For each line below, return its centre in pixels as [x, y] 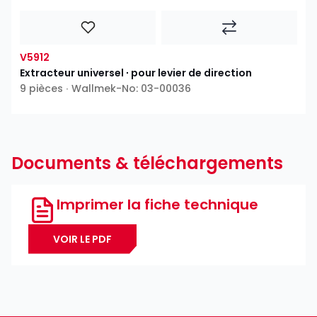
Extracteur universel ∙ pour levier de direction [136, 73]
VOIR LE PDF [82, 239]
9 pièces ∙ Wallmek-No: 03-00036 [105, 88]
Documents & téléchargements [147, 163]
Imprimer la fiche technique [157, 204]
